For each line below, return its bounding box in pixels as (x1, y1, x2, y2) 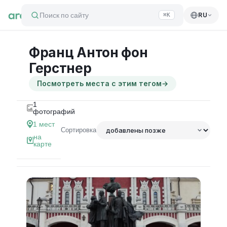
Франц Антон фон (28, 45, 148, 60)
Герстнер (28, 60, 92, 76)
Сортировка (61, 126, 97, 134)
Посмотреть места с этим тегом (36, 79, 162, 88)
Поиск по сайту (39, 11, 89, 19)
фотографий (33, 107, 75, 116)
